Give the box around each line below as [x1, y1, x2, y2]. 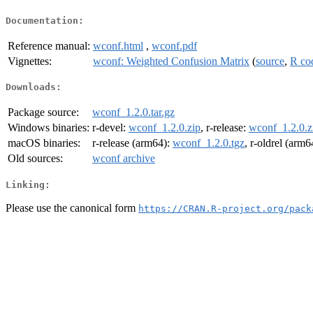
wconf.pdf [152, 39, 197, 52]
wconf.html [93, 39, 143, 52]
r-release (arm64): [92, 137, 173, 150]
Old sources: [8, 152, 63, 165]
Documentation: [6, 15, 84, 26]
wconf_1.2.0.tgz [173, 137, 245, 150]
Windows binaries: [8, 122, 89, 134]
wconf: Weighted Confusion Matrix [93, 54, 249, 67]
